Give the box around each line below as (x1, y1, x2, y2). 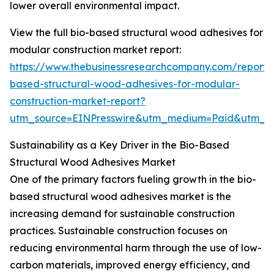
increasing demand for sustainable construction (10, 207, 235, 220)
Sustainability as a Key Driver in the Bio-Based (10, 139, 229, 152)
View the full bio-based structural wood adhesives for (10, 26, 263, 39)
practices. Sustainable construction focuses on (10, 224, 228, 237)
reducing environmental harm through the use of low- (10, 242, 262, 254)
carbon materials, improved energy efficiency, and (10, 259, 250, 272)
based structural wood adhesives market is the (10, 190, 231, 203)
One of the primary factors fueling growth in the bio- (10, 173, 256, 186)
